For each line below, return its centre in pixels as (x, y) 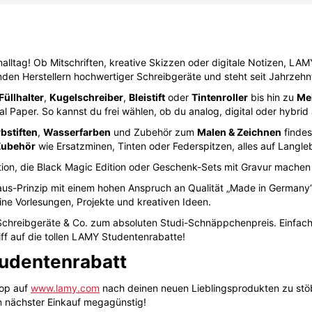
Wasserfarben (77, 132)
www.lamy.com (65, 288)
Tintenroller (220, 97)
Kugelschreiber (86, 97)
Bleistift (147, 97)
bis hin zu (272, 97)
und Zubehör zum (154, 132)
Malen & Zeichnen (239, 132)
